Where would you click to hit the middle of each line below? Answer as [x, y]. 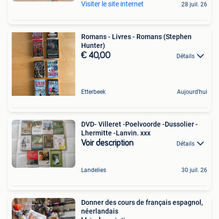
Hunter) [93, 45]
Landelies [94, 170]
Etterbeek [93, 92]
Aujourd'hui [192, 92]
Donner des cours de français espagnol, [142, 203]
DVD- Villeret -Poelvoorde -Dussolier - [140, 124]
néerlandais [100, 211]
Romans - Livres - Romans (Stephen [136, 36]
